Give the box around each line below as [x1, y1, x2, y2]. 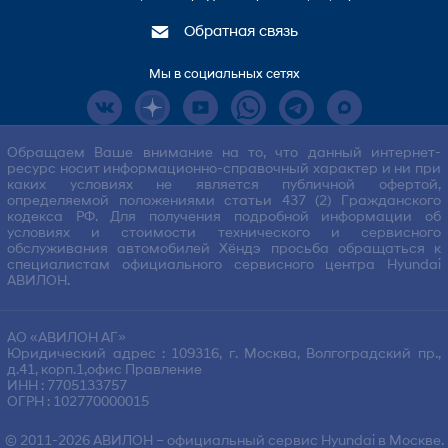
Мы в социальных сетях [148, 67, 300, 81]
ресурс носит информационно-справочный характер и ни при [7, 162, 441, 178]
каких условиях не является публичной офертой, [7, 178, 441, 194]
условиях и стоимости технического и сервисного [7, 226, 441, 242]
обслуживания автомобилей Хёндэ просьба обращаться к [7, 242, 441, 258]
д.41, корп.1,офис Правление [7, 363, 203, 379]
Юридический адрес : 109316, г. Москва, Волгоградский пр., [7, 347, 441, 363]
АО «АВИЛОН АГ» [7, 331, 127, 347]
